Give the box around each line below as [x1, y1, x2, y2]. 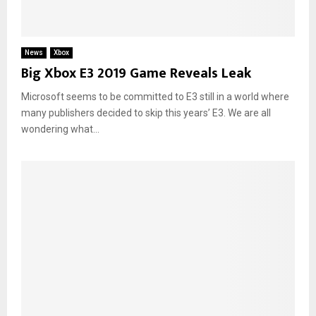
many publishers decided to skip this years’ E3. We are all [21, 107, 271, 119]
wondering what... [21, 123, 99, 135]
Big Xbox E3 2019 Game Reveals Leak [21, 61, 251, 86]
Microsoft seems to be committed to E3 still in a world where [21, 91, 289, 103]
